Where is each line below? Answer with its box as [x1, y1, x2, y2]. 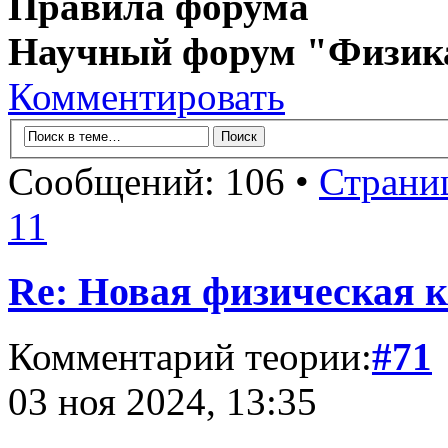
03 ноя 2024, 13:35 [8, 379, 317, 423]
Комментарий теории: [8, 334, 372, 378]
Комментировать [8, 74, 285, 118]
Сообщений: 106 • [8, 160, 319, 204]
